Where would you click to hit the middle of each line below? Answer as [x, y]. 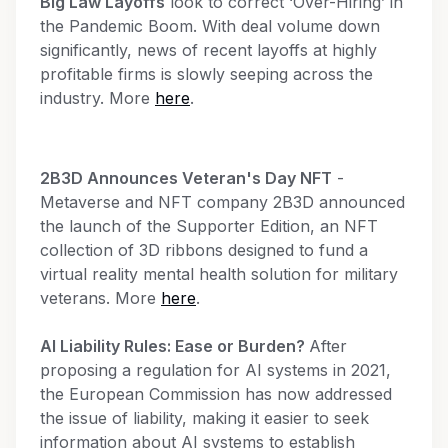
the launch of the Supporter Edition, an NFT [209, 225]
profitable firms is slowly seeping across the [206, 73]
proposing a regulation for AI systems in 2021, [215, 369]
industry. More [97, 97]
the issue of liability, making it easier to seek [204, 417]
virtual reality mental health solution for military [219, 273]
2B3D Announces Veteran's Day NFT [186, 177]
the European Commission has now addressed [216, 393]
